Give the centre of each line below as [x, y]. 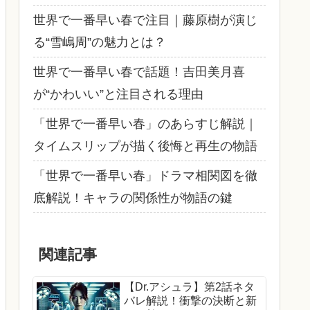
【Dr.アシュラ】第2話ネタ [189, 287]
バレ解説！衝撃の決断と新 [190, 301]
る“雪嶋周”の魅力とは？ [100, 42]
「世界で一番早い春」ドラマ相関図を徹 [145, 175]
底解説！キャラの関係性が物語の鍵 [133, 198]
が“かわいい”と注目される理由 [118, 94]
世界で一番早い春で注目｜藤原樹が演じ [145, 20]
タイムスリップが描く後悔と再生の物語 [145, 146]
